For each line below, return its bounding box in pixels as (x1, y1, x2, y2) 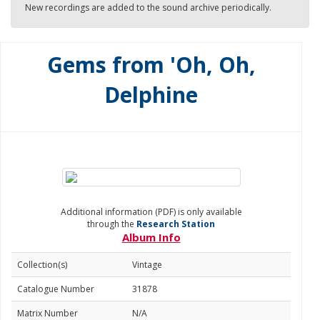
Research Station (136, 218, 215, 230)
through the (87, 218, 136, 230)
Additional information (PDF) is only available (60, 206, 242, 218)
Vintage (132, 259, 162, 271)
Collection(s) (17, 259, 67, 271)
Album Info (121, 230, 181, 244)
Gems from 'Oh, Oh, (46, 50, 256, 79)
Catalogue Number (17, 283, 94, 295)
